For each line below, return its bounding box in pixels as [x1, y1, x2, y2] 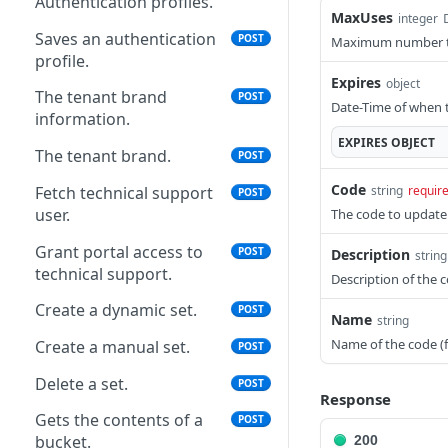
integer [398, 10, 438, 27]
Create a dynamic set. [35, 299, 197, 322]
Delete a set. [35, 372, 128, 395]
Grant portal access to [35, 240, 203, 263]
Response [320, 389, 391, 409]
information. [35, 108, 130, 131]
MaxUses [331, 8, 393, 27]
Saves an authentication [35, 27, 216, 50]
